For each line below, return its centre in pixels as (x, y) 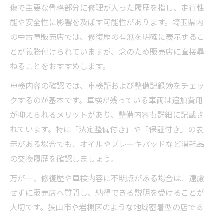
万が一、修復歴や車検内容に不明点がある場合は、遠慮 (107, 177)
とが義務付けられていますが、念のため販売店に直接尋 (107, 51)
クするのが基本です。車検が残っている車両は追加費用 (106, 100)
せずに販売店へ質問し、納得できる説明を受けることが (107, 192)
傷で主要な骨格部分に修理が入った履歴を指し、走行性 (107, 7)
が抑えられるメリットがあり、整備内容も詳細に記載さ (107, 114)
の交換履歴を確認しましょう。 (64, 158)
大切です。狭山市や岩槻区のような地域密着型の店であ (107, 207)
